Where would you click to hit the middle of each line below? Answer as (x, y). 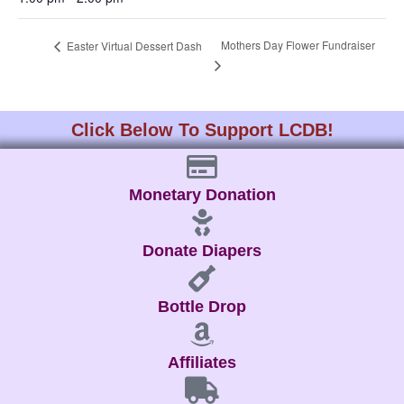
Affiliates (202, 363)
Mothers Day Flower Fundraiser (298, 45)
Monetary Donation (202, 195)
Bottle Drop (202, 307)
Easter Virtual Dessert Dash (133, 45)
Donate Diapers (202, 251)
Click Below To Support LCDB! (202, 130)
